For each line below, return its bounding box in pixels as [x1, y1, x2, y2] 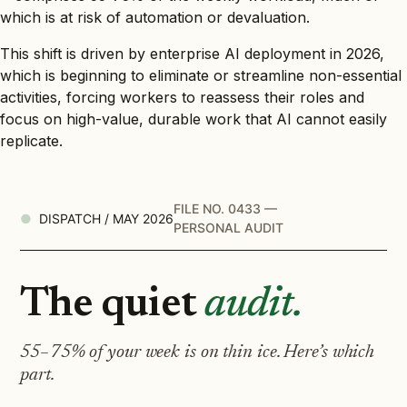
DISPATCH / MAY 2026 [39, 210, 174, 226]
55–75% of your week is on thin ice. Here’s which [20, 343, 375, 362]
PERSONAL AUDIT [174, 220, 283, 236]
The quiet [20, 284, 204, 327]
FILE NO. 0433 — [174, 201, 277, 217]
